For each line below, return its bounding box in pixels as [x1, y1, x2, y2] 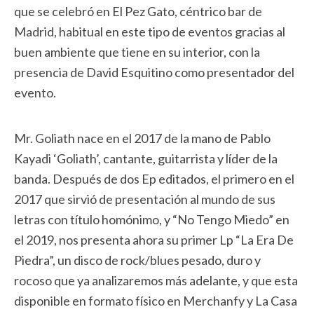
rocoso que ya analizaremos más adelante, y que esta [14, 273, 298, 288]
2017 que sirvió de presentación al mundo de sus [14, 191, 275, 207]
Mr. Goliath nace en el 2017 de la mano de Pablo [14, 130, 271, 146]
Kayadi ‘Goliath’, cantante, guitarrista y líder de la [14, 151, 278, 166]
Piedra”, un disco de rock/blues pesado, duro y [14, 252, 261, 268]
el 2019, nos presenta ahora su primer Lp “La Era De [14, 232, 294, 247]
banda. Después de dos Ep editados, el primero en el [14, 171, 294, 186]
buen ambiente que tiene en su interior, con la [14, 44, 260, 60]
